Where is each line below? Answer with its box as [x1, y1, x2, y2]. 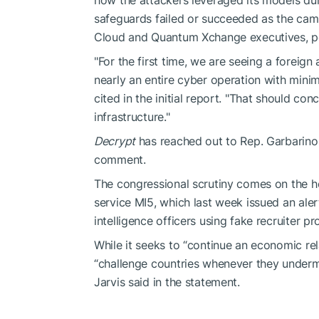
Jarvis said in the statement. [94, 274, 240, 289]
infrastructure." [94, 109, 170, 124]
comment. [94, 152, 146, 167]
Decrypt [94, 133, 136, 148]
